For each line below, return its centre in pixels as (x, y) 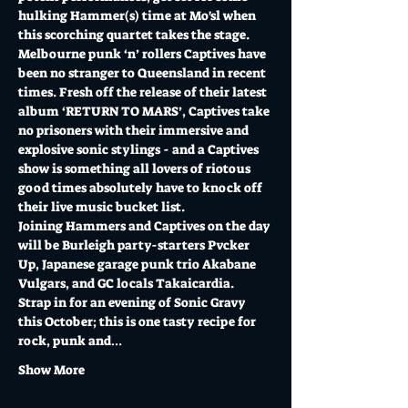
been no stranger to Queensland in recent (143, 73)
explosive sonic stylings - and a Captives (140, 149)
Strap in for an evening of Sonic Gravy (133, 302)
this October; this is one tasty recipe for (138, 321)
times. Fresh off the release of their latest (144, 92)
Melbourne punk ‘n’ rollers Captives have (143, 54)
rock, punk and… (70, 341)
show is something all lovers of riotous (136, 168)
